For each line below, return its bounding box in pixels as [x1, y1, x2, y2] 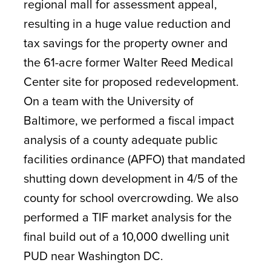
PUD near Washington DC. [23, 246, 163, 265]
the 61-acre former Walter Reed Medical [23, 53, 233, 71]
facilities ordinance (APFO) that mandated [23, 149, 246, 168]
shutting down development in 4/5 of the [23, 169, 238, 188]
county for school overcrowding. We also [23, 188, 238, 207]
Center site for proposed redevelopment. [23, 72, 239, 91]
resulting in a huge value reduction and [23, 14, 231, 33]
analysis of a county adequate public [23, 130, 218, 149]
